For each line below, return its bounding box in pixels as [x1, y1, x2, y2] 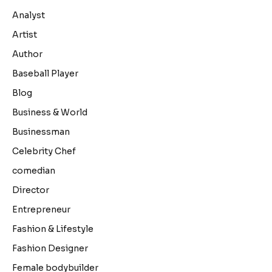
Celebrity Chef [12, 145, 76, 157]
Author [12, 48, 42, 59]
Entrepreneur [12, 203, 70, 215]
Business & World [12, 106, 87, 118]
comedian [12, 165, 55, 176]
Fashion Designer [12, 242, 88, 254]
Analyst [12, 9, 45, 21]
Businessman [12, 126, 70, 137]
